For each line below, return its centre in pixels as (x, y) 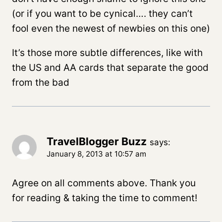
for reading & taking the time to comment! (105, 198)
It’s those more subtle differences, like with (107, 53)
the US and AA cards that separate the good (110, 67)
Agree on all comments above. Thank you (104, 183)
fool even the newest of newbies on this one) (111, 28)
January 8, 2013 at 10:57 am (96, 154)
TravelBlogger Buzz (97, 141)
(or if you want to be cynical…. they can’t (102, 13)
